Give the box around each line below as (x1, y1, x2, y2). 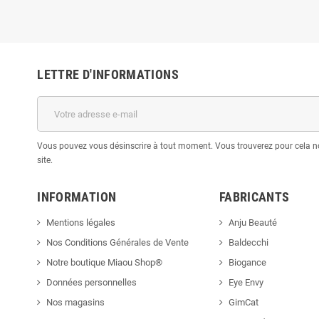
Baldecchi (228, 237, 268, 249)
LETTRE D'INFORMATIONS (37, 67, 179, 83)
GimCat (228, 297, 258, 308)
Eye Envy (228, 277, 263, 288)
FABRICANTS (219, 189, 290, 205)
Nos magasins (46, 297, 105, 308)
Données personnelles (46, 277, 137, 288)
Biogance (228, 257, 266, 268)
